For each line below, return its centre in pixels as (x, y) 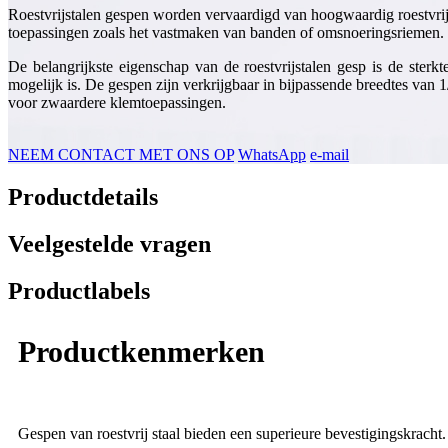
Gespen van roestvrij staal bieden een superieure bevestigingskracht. (232, 433)
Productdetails (83, 197)
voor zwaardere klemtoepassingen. (117, 103)
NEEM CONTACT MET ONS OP (121, 155)
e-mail (329, 155)
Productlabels (79, 290)
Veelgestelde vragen (109, 243)
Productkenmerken (141, 351)
